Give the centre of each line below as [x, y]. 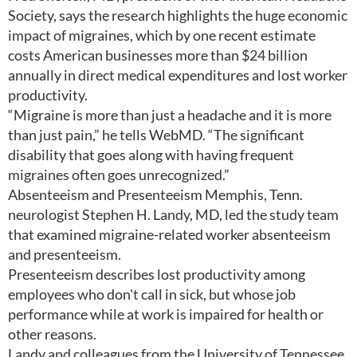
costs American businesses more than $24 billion [158, 55]
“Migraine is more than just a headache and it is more [170, 115]
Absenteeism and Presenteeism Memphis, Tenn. [155, 194]
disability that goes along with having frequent [151, 155]
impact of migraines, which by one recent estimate [162, 35]
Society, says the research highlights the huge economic [178, 15]
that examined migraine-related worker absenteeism [169, 234]
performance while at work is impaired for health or [166, 314]
